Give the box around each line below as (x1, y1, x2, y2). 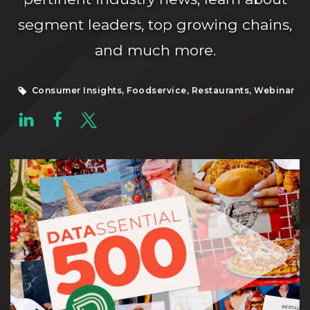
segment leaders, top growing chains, (18, 16, 292, 33)
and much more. (94, 42, 216, 59)
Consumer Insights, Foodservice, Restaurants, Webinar (29, 85, 295, 95)
